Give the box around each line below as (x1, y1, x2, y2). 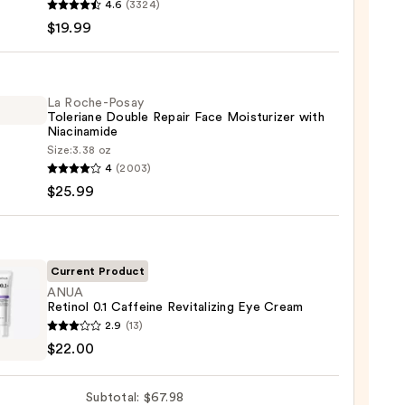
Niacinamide (46, 126, 118, 139)
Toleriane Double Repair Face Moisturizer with (46, 111, 325, 125)
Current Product (50, 266, 146, 278)
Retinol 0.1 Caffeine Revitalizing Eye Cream (46, 301, 304, 315)
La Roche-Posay (46, 97, 145, 110)
